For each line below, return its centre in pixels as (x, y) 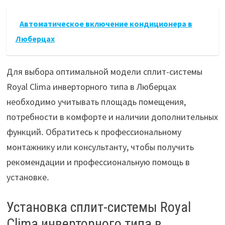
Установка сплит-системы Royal (98, 207)
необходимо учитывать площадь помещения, (96, 102)
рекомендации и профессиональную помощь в (98, 162)
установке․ (28, 177)
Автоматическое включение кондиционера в (106, 24)
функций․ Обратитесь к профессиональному (94, 132)
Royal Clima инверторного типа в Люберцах (91, 87)
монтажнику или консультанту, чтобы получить (100, 147)
